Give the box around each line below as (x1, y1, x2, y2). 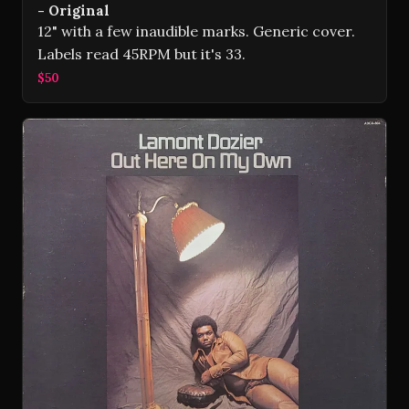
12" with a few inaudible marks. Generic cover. (37, 22, 355, 41)
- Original (37, 2, 110, 20)
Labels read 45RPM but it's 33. (37, 45, 246, 64)
